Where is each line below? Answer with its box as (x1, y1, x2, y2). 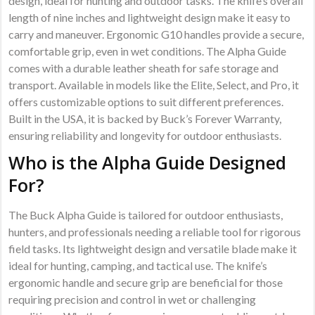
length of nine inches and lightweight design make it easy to (8, 11, 291, 25)
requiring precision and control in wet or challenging (8, 292, 257, 307)
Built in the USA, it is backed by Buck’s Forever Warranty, (8, 112, 282, 126)
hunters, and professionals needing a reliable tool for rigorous (8, 225, 302, 239)
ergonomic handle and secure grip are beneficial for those (8, 276, 283, 290)
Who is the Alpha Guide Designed (8, 150, 287, 175)
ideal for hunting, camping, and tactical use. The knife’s (8, 259, 268, 273)
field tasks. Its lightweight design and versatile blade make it (8, 242, 297, 256)
